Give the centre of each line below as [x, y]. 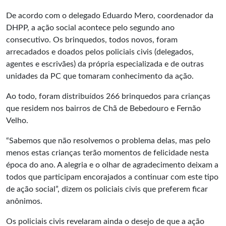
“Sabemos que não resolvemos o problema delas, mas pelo [108, 141]
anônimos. [24, 201]
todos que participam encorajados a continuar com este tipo [112, 177]
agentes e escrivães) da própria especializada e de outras [105, 64]
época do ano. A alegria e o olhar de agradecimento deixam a [112, 165]
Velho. [17, 121]
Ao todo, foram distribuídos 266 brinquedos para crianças [108, 96]
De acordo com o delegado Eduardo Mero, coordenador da [110, 16]
